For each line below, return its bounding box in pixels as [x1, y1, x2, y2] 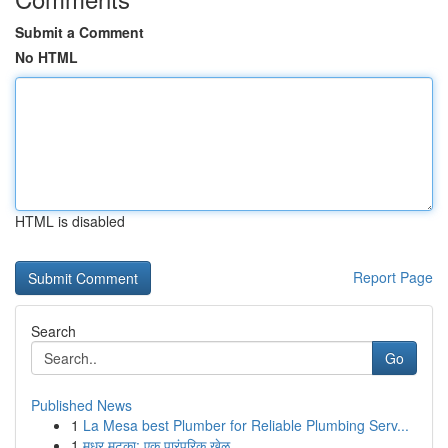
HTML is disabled [15, 211, 125, 231]
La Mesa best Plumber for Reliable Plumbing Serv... [83, 415, 409, 435]
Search [31, 321, 76, 341]
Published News [31, 395, 132, 415]
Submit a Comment [15, 22, 144, 42]
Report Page [353, 267, 433, 287]
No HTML [15, 47, 78, 67]
